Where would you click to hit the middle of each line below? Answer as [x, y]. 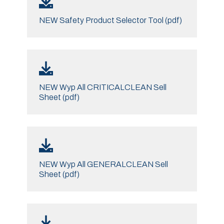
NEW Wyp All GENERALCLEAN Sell [103, 164]
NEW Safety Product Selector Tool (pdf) [110, 20]
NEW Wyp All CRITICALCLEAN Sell [102, 87]
